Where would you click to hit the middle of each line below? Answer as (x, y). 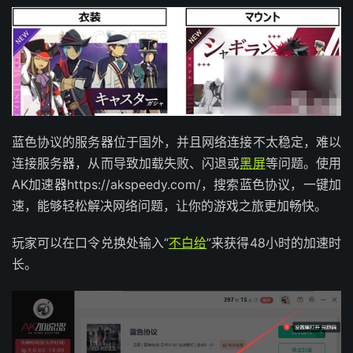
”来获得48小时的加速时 (274, 242)
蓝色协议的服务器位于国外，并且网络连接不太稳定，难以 (176, 141)
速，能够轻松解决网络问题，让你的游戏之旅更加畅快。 (169, 205)
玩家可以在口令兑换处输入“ (90, 242)
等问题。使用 (303, 163)
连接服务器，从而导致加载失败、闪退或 (126, 163)
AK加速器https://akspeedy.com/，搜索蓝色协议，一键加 (176, 184)
